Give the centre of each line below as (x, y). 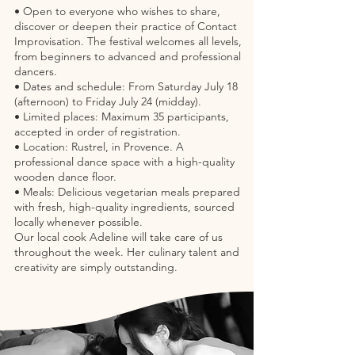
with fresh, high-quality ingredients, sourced (124, 207)
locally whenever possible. (78, 222)
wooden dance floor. (65, 177)
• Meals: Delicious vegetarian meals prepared (127, 192)
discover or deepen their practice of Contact (126, 26)
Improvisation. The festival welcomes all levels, (128, 41)
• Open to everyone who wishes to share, (117, 11)
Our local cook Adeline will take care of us (118, 237)
